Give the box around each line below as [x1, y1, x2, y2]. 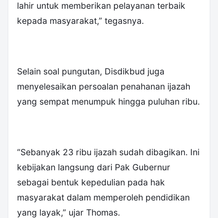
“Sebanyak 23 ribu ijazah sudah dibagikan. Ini [17, 146, 200, 157]
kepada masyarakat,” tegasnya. [17, 15, 144, 26]
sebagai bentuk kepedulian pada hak [17, 177, 165, 187]
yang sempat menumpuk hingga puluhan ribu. [17, 96, 200, 107]
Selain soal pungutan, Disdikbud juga [17, 66, 164, 76]
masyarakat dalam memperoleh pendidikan [17, 192, 190, 202]
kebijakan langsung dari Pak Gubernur [17, 162, 170, 172]
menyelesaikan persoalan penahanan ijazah [17, 81, 190, 91]
